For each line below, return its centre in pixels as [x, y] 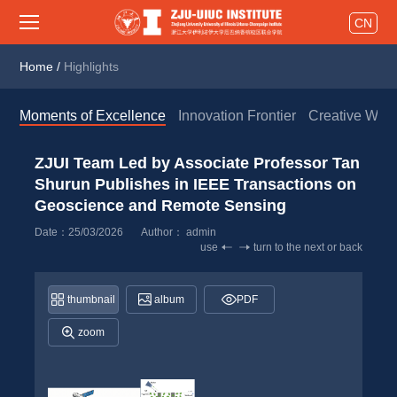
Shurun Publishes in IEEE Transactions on [195, 184]
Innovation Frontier [237, 116]
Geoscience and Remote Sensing [160, 206]
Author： [163, 232]
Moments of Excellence [93, 116]
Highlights [92, 66]
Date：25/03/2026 [78, 232]
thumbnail [91, 299]
